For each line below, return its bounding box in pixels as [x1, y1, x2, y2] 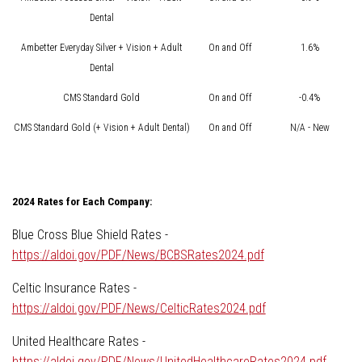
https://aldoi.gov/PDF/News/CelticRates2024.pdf [11, 300, 266, 316]
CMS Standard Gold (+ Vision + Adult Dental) [13, 121, 190, 133]
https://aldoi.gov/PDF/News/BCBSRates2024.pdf [11, 246, 264, 263]
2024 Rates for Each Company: [11, 195, 153, 208]
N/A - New [289, 121, 330, 133]
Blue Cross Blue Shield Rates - [11, 226, 168, 242]
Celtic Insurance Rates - [11, 280, 137, 296]
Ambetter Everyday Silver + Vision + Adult [20, 41, 183, 53]
